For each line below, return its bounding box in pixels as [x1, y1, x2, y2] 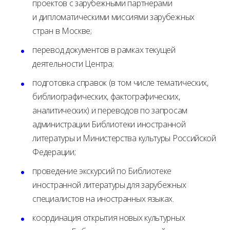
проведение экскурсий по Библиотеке [32, 165, 172, 177]
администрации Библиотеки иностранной [32, 119, 186, 130]
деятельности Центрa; [32, 58, 114, 69]
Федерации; [32, 146, 76, 158]
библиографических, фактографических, [32, 91, 180, 102]
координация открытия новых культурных [32, 212, 185, 223]
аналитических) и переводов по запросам [32, 105, 187, 116]
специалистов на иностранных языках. [32, 193, 174, 204]
